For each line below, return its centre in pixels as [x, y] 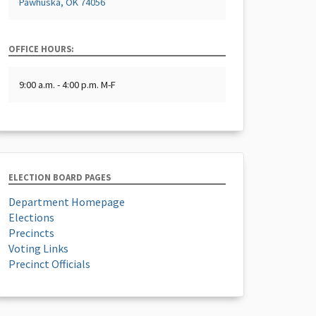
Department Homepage [67, 201]
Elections [31, 217]
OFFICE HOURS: [41, 49]
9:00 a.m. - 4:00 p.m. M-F [67, 85]
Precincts [31, 232]
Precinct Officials [49, 263]
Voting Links [38, 248]
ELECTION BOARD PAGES [60, 177]
